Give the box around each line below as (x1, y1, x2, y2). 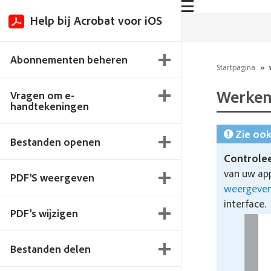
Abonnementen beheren (10, 53, 128, 66)
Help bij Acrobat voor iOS (30, 13, 162, 28)
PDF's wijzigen (10, 206, 78, 220)
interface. (224, 197, 267, 211)
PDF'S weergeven (10, 171, 94, 184)
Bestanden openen (10, 135, 100, 148)
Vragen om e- (10, 88, 74, 102)
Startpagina (217, 62, 256, 73)
